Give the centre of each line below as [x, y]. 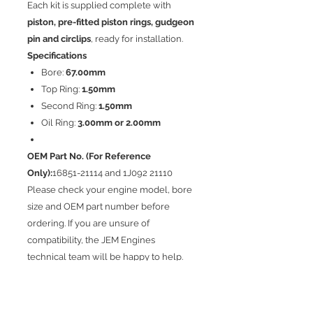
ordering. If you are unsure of [88, 224]
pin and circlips [59, 39]
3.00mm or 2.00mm [120, 123]
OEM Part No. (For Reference [89, 156]
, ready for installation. [137, 39]
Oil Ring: [59, 123]
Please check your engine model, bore [110, 190]
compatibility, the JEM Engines [91, 240]
